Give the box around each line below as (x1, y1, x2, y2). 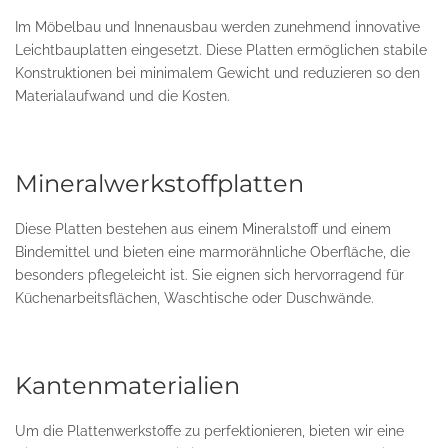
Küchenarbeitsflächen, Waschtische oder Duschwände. (15, 290, 374, 306)
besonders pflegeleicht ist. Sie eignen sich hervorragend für (15, 267, 404, 283)
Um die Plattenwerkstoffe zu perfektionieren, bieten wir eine (15, 423, 404, 439)
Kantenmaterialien (15, 371, 240, 400)
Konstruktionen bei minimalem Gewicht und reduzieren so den (15, 65, 420, 81)
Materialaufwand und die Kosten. (15, 88, 230, 104)
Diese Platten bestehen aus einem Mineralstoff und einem (15, 221, 391, 237)
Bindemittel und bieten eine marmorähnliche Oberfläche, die (15, 244, 410, 260)
